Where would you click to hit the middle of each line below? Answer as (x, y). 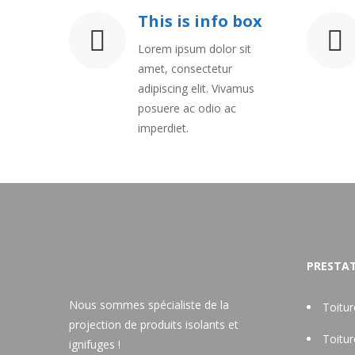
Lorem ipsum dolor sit (195, 49)
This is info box (200, 21)
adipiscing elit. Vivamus (196, 88)
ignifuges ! (95, 344)
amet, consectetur (185, 69)
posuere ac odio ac (187, 108)
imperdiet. (163, 128)
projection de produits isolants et (154, 324)
